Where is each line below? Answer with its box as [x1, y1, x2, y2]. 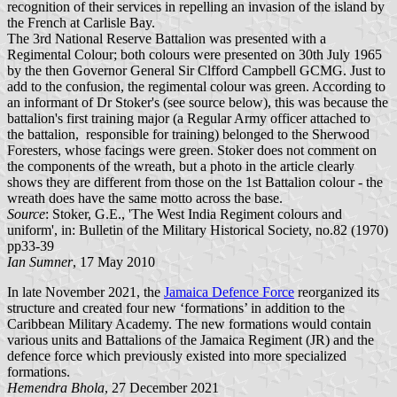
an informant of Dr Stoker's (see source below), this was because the [7, 94, 388, 110]
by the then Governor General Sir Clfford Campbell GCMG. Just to [7, 62, 385, 78]
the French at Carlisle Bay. [7, 14, 155, 30]
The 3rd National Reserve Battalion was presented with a [7, 30, 326, 46]
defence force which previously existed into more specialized [7, 347, 346, 363]
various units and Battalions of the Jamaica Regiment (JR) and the [7, 331, 374, 347]
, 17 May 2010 [73, 253, 155, 269]
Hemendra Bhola [7, 379, 105, 395]
